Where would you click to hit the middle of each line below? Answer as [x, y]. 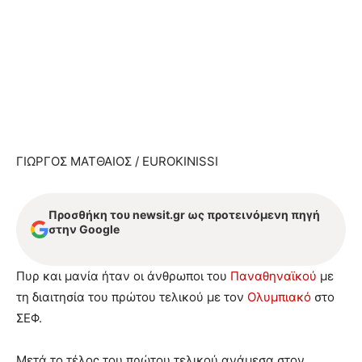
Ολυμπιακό [279, 297]
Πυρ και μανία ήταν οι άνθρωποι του [123, 276]
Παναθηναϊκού [274, 276]
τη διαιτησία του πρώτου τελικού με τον [132, 297]
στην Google [84, 229]
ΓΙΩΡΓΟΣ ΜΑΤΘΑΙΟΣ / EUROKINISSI [117, 161]
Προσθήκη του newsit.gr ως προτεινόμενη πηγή [184, 214]
